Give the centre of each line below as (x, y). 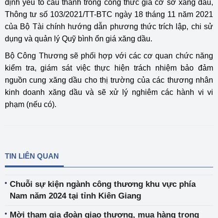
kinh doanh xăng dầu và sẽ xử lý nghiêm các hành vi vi (109, 92)
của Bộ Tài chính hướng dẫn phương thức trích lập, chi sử (109, 27)
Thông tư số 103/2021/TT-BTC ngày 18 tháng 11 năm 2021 (109, 15)
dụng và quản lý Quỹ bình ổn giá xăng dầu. (79, 39)
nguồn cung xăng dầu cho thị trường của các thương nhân (109, 80)
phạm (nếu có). (31, 105)
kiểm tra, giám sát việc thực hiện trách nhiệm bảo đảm (109, 68)
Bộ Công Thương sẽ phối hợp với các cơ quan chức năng (109, 56)
